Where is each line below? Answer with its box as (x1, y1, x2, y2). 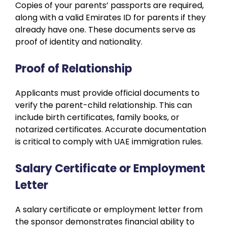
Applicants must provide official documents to (15, 87, 200, 99)
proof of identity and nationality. (15, 35, 142, 48)
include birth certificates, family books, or (15, 111, 179, 123)
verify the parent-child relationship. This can (15, 99, 192, 111)
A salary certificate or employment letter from (15, 203, 203, 215)
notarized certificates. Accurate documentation (15, 123, 206, 135)
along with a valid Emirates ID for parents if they (15, 11, 206, 23)
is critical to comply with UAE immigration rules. (15, 135, 203, 147)
